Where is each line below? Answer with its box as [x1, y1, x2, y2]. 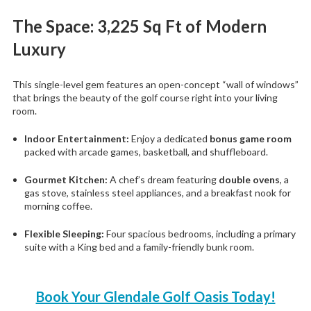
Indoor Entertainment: [24, 132, 129, 144]
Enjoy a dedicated [129, 132, 210, 144]
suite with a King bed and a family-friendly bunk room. [24, 240, 254, 253]
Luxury [12, 38, 66, 59]
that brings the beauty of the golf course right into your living [12, 91, 278, 103]
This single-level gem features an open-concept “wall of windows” [12, 78, 299, 90]
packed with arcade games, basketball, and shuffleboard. [24, 145, 268, 158]
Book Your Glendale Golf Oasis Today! [35, 287, 276, 305]
